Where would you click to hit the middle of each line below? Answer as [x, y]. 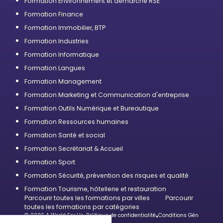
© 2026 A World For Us [54, 215]
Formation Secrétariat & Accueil [74, 149]
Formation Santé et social [65, 135]
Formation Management [63, 81]
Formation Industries [56, 41]
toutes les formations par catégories [82, 207]
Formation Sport [50, 162]
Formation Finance [54, 14]
